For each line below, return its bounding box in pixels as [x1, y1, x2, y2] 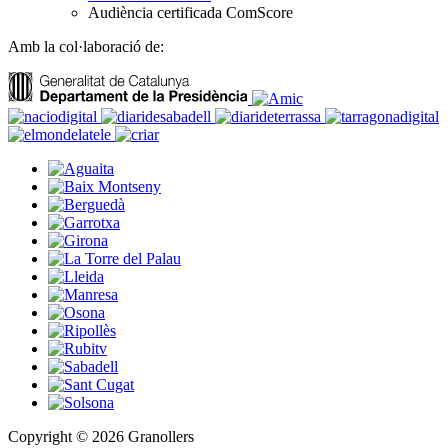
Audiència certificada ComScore [88, 4, 293, 22]
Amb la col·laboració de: [8, 38, 164, 56]
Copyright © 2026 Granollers [8, 428, 194, 446]
